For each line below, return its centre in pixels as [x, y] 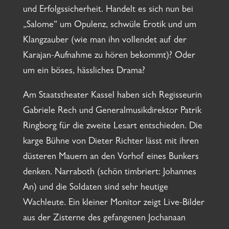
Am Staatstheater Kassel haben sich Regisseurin [112, 96]
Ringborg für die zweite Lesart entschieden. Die [112, 127]
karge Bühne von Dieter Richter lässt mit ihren [111, 142]
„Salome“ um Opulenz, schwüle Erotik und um [109, 26]
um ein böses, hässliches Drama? [84, 72]
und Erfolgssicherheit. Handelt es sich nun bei [108, 10]
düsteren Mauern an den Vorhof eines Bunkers [111, 158]
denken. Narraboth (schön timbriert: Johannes [109, 173]
